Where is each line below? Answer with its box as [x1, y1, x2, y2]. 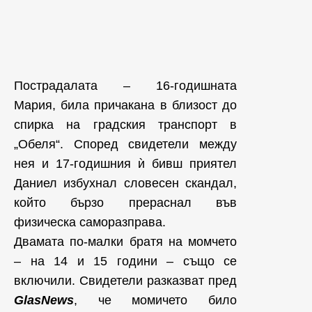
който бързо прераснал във [14, 195, 237, 210]
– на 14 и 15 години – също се [14, 253, 237, 268]
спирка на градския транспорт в [14, 117, 237, 132]
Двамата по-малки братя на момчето [14, 234, 237, 249]
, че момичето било [74, 292, 237, 307]
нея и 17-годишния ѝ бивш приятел [14, 156, 237, 171]
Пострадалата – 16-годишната [14, 78, 237, 93]
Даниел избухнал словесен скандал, [14, 175, 237, 190]
